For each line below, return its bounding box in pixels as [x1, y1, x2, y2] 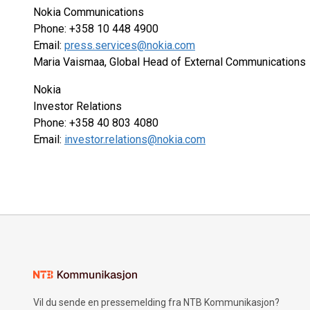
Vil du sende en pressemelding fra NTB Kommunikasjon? [33, 297, 280, 308]
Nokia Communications [33, 6, 144, 19]
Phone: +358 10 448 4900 [33, 22, 158, 35]
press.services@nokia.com [64, 39, 195, 52]
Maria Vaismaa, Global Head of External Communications [33, 55, 306, 69]
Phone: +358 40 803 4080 [33, 116, 158, 129]
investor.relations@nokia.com [64, 133, 206, 146]
